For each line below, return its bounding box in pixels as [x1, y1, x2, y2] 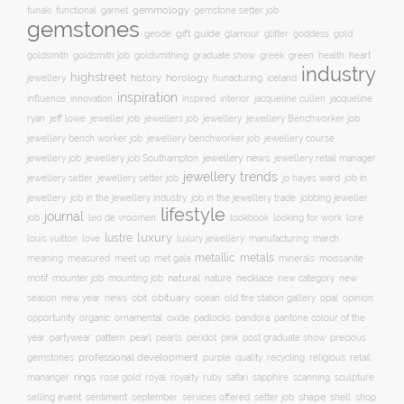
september [132, 392, 178, 402]
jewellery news [203, 152, 270, 164]
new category [278, 273, 335, 283]
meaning [27, 253, 63, 263]
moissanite [319, 253, 363, 263]
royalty [170, 372, 198, 382]
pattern [96, 332, 125, 343]
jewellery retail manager [274, 153, 376, 163]
